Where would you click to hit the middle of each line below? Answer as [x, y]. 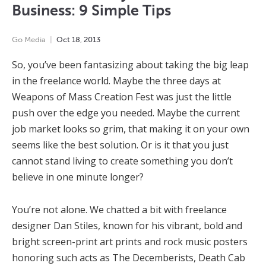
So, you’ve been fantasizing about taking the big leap [130, 64]
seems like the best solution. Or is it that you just [120, 145]
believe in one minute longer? [78, 177]
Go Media [29, 39]
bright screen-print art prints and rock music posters [130, 241]
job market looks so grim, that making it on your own [131, 129]
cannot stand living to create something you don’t [122, 161]
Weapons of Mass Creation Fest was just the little [122, 96]
